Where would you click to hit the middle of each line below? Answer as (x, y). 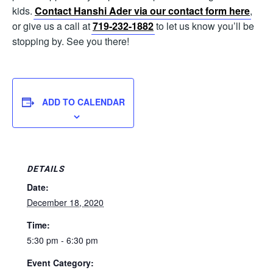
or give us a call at (52, 26)
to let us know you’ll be (204, 26)
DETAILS (46, 168)
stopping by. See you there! (71, 41)
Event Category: (60, 262)
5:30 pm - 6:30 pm (62, 240)
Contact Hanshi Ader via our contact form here (142, 10)
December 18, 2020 (65, 202)
